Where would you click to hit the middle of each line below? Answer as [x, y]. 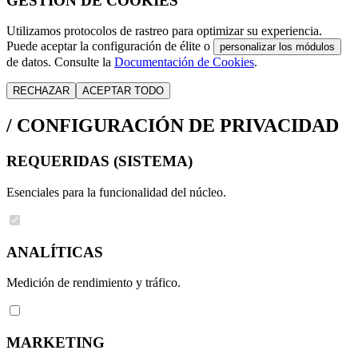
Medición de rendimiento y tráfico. [93, 283]
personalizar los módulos [277, 47]
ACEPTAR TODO [123, 91]
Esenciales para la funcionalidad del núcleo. [116, 192]
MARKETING [56, 342]
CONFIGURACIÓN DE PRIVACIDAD [175, 126]
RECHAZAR [41, 91]
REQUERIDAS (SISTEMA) [99, 161]
